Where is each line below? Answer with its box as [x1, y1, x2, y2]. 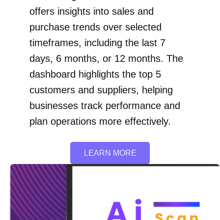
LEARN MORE [83, 149, 137, 158]
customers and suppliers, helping [29, 84, 173, 96]
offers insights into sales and [29, 6, 154, 17]
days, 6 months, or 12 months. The [29, 53, 183, 64]
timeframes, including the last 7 [29, 37, 165, 49]
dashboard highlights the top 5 [29, 69, 161, 80]
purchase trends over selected [29, 22, 162, 33]
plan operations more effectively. [29, 116, 171, 127]
